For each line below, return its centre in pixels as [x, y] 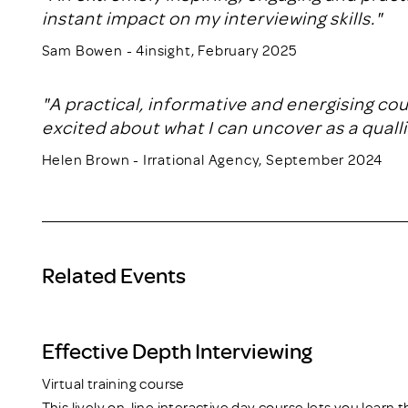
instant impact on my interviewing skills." [212, 17]
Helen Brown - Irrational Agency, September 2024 [212, 159]
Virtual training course [113, 383]
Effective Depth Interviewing [177, 350]
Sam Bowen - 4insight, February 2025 [169, 50]
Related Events [113, 274]
